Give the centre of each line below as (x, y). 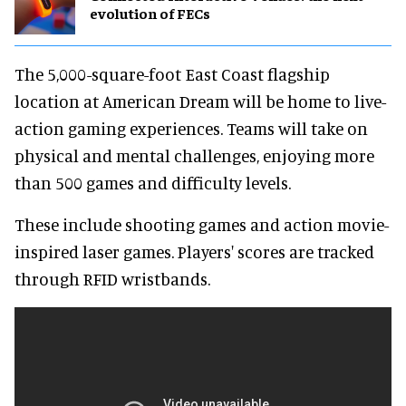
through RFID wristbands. (112, 278)
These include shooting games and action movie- (202, 224)
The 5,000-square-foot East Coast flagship (172, 73)
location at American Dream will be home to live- (200, 101)
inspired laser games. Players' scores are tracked (194, 251)
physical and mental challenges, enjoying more (194, 155)
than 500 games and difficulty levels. (153, 182)
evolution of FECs (150, 13)
